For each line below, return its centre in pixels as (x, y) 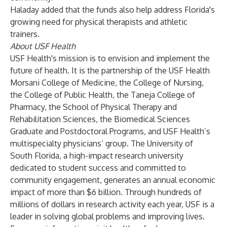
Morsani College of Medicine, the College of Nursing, (107, 83)
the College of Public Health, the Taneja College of (103, 95)
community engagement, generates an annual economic (113, 180)
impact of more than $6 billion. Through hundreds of (106, 192)
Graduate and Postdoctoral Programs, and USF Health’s (110, 131)
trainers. (25, 34)
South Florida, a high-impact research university (97, 156)
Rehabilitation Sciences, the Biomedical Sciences (100, 119)
